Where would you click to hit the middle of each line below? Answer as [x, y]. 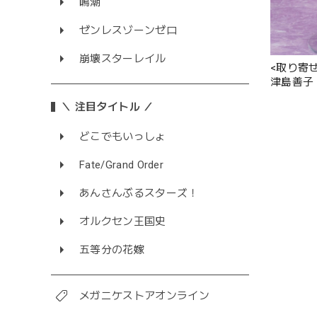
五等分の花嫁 [112, 250]
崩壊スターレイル [123, 59]
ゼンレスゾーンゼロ [128, 31]
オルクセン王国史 [123, 222]
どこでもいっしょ [123, 137]
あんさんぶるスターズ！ [139, 194]
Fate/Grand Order [122, 165]
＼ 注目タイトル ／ [108, 107]
